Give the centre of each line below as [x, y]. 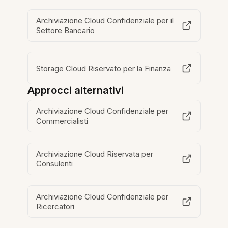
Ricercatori [55, 207]
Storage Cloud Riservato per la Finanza [104, 68]
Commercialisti [62, 121]
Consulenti [55, 164]
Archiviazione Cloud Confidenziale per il [105, 21]
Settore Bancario [66, 31]
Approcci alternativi [76, 90]
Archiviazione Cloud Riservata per [95, 154]
